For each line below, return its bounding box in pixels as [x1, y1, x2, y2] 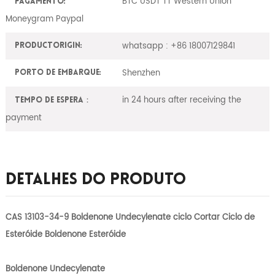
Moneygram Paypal [5, 12, 83, 26]
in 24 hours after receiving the [122, 93, 241, 107]
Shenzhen [122, 66, 160, 80]
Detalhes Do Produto [5, 171, 186, 188]
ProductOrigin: [14, 42, 82, 50]
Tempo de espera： [14, 96, 91, 104]
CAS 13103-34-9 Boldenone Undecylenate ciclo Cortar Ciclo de [5, 210, 255, 224]
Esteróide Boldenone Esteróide [5, 227, 126, 241]
